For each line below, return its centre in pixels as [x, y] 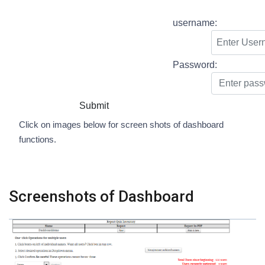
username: [195, 23]
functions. [37, 140]
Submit [94, 106]
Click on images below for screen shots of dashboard [121, 125]
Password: [195, 65]
